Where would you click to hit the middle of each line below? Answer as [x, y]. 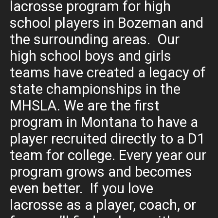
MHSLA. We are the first [85, 105]
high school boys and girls [91, 56]
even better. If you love [82, 188]
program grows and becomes [101, 172]
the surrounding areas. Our [95, 39]
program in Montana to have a [104, 122]
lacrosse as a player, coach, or [103, 205]
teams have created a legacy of [108, 72]
